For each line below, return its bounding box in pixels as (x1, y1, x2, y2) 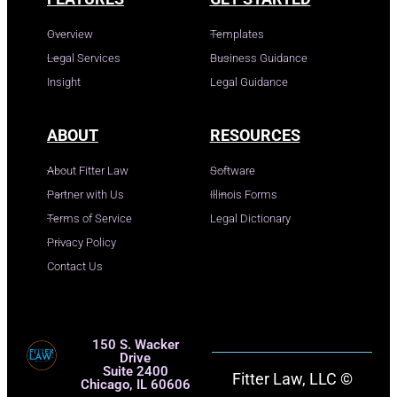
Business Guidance (209, 51, 307, 65)
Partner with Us (47, 187, 124, 201)
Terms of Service (47, 211, 132, 225)
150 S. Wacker (91, 336, 179, 353)
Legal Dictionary (209, 211, 291, 225)
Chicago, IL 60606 (80, 376, 191, 393)
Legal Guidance (209, 74, 288, 89)
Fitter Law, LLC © (231, 369, 353, 388)
